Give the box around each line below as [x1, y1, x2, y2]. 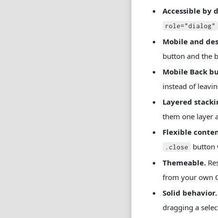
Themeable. [163, 158, 206, 167]
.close [165, 143, 188, 151]
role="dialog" [165, 22, 216, 30]
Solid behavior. [163, 188, 217, 198]
